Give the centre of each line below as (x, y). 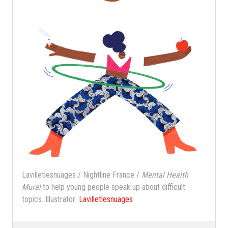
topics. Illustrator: (51, 199)
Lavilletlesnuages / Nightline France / (82, 175)
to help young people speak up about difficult (113, 187)
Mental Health (165, 175)
